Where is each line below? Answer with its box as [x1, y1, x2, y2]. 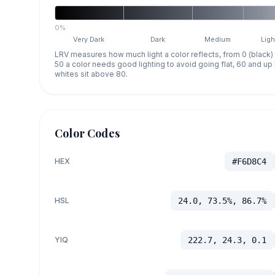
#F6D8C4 [231, 156, 266, 166]
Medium [204, 34, 231, 44]
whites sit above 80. [55, 69, 128, 79]
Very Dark [73, 34, 105, 44]
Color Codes [55, 125, 120, 141]
